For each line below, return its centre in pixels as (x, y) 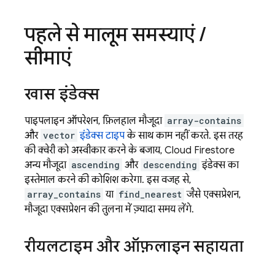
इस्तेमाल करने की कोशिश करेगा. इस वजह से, (108, 180)
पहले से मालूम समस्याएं (112, 34)
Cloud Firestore (199, 150)
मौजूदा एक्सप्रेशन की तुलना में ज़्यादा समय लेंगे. (109, 209)
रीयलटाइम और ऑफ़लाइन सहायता (134, 246)
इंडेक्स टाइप (102, 135)
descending (170, 165)
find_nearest (150, 194)
